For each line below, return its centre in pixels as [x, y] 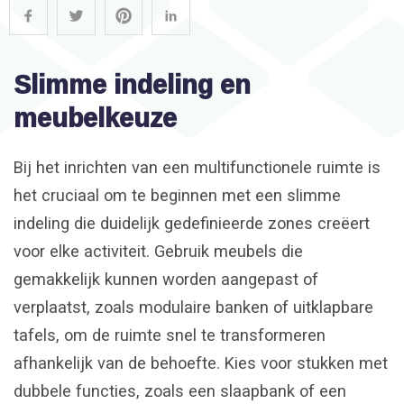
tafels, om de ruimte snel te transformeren [170, 335]
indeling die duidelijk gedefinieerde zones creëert [192, 224]
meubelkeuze [95, 117]
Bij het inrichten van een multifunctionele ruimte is [197, 168]
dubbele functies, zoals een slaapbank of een [180, 391]
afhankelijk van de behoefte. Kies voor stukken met [201, 363]
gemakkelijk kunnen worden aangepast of [166, 280]
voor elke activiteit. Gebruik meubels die [158, 252]
